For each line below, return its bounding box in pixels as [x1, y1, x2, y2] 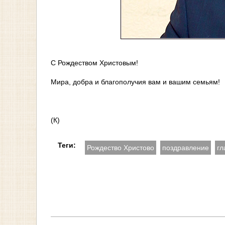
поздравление [162, 144, 209, 152]
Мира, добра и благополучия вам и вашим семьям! [51, 78, 220, 86]
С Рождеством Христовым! [51, 59, 138, 67]
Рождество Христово [87, 144, 154, 152]
